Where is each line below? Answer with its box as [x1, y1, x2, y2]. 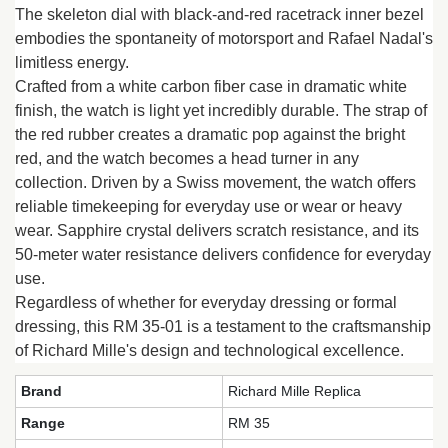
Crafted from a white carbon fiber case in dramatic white [15, 77, 407, 95]
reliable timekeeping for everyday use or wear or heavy [15, 197, 402, 215]
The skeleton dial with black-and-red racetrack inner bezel [15, 5, 424, 23]
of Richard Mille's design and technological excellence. [15, 341, 404, 359]
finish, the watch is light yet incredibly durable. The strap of [15, 101, 427, 119]
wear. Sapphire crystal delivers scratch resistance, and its [15, 221, 419, 239]
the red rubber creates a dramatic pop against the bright [15, 125, 405, 143]
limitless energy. [15, 53, 129, 71]
